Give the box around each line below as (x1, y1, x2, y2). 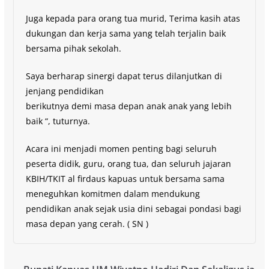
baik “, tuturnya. (25, 115, 90, 127)
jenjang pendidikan (25, 85, 104, 97)
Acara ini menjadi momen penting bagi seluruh (25, 142, 217, 154)
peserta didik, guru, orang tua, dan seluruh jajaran (25, 157, 231, 169)
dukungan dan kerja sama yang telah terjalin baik (25, 27, 226, 39)
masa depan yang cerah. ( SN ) (25, 217, 148, 229)
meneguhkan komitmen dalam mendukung (25, 187, 200, 199)
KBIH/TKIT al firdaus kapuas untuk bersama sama (25, 172, 225, 184)
